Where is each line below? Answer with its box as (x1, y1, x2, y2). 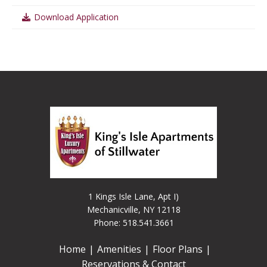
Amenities (97, 243, 141, 256)
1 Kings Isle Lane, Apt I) (88, 191, 179, 202)
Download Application (31, 11, 119, 23)
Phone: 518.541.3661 (93, 217, 174, 228)
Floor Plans (153, 243, 203, 256)
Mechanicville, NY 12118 (86, 204, 181, 215)
